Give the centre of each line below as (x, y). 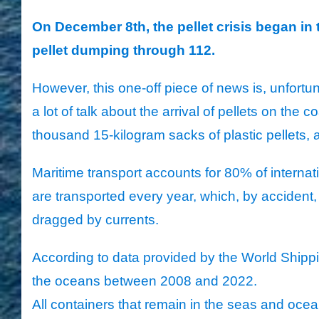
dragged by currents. (95, 220)
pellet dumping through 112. (124, 51)
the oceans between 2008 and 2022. (145, 281)
